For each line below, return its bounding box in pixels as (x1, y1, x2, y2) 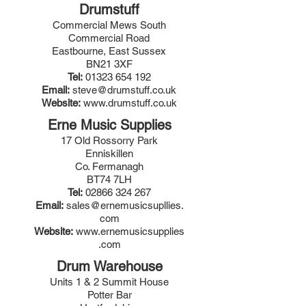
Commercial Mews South (52, 19, 166, 31)
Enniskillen (85, 148, 133, 159)
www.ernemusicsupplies (76, 225, 184, 237)
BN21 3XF (85, 58, 133, 70)
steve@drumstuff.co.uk (72, 84, 176, 96)
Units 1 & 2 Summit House (50, 276, 169, 288)
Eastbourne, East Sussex (52, 45, 166, 57)
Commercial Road (68, 32, 150, 44)
